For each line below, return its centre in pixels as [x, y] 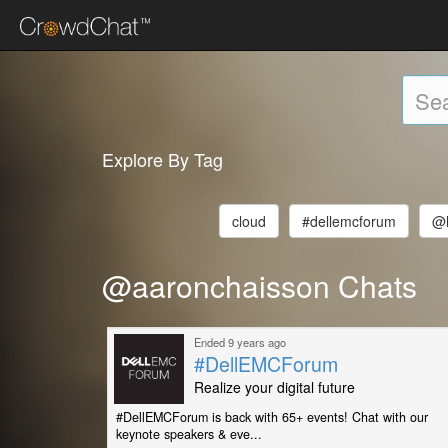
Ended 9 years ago [240, 342]
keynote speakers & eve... [189, 434]
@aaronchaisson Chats [259, 285]
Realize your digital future [274, 387]
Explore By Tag [162, 159]
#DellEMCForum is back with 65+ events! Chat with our [272, 417]
